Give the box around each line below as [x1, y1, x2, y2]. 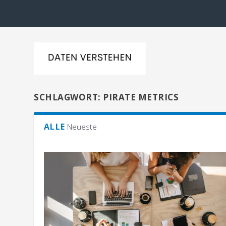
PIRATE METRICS [103, 91, 179, 103]
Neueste [67, 121, 97, 132]
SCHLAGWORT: [34, 91, 103, 103]
